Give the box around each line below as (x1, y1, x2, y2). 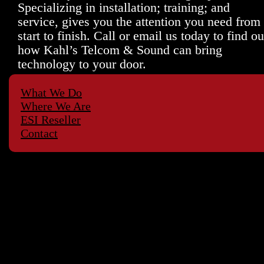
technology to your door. (18, 57, 146, 72)
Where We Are (21, 100, 91, 113)
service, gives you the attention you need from (18, 14, 260, 29)
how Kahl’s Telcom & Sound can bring (18, 42, 222, 58)
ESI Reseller (21, 113, 81, 127)
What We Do (21, 86, 82, 100)
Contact (21, 127, 58, 140)
